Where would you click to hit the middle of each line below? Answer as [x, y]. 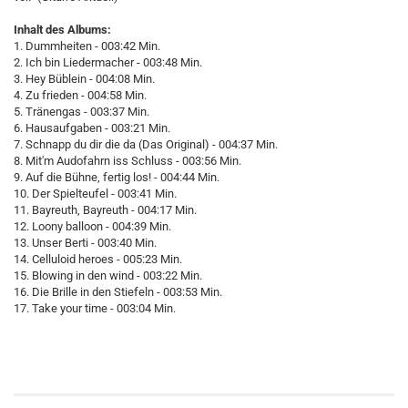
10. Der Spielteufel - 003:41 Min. [95, 194]
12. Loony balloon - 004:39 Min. [92, 226]
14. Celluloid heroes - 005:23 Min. [98, 259]
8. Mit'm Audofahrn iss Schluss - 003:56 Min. [127, 161]
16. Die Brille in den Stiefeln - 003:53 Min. [118, 292]
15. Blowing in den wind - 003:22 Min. [108, 275]
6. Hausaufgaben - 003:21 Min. [92, 128]
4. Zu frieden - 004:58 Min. [80, 95]
